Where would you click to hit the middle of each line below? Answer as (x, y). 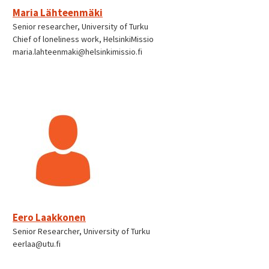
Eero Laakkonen (49, 218)
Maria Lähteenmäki (58, 13)
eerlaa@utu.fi (37, 244)
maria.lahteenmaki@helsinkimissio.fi (77, 52)
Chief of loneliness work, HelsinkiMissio (83, 39)
